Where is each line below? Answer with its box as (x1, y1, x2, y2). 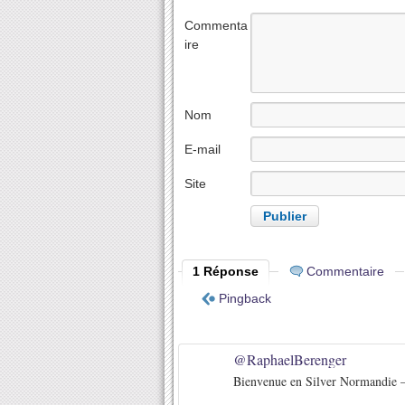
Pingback (219, 291, 271, 306)
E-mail (184, 142, 221, 156)
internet (184, 195, 228, 210)
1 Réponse (193, 264, 259, 278)
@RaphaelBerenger (233, 350, 346, 369)
